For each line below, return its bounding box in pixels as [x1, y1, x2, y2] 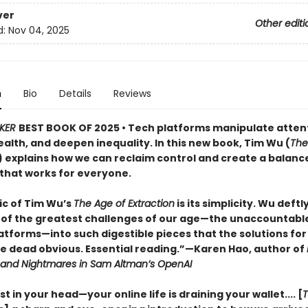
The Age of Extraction [73, 197, 175, 210]
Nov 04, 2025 [8, 23, 69, 38]
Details [58, 87, 91, 100]
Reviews [113, 87, 151, 100]
